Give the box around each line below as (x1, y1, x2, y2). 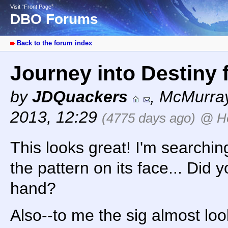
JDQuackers (32, 88, 128, 106)
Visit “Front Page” (10, 4, 53, 10)
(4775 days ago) (102, 110, 195, 126)
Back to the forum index (17, 39, 92, 47)
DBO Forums (10, 11, 98, 27)
